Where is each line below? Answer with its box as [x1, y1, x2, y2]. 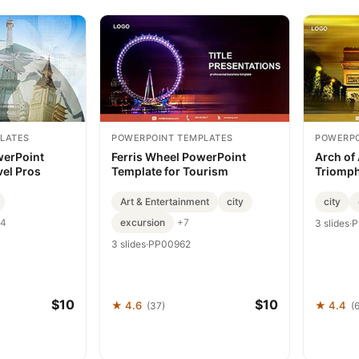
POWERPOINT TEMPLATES [111, 131, 233, 143]
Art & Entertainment [120, 195, 209, 208]
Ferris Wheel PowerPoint [111, 149, 246, 163]
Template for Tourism [111, 163, 228, 178]
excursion [120, 216, 165, 228]
